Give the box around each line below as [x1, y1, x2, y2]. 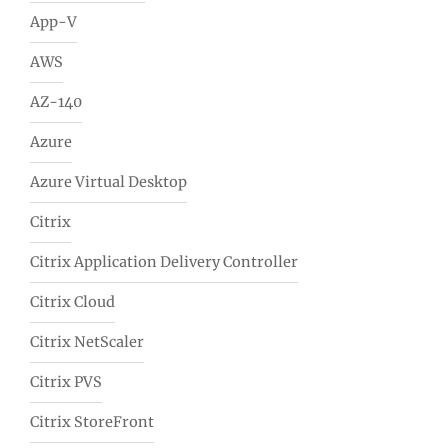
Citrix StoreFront [30, 413, 154, 432]
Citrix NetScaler [30, 333, 144, 352]
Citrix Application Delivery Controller [30, 253, 298, 272]
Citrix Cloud [30, 293, 115, 312]
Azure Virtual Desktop [30, 173, 187, 192]
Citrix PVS [30, 373, 102, 392]
